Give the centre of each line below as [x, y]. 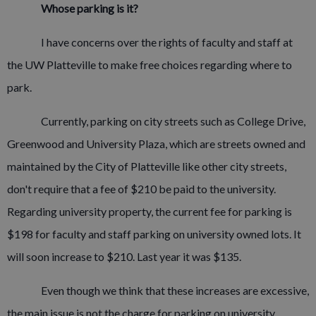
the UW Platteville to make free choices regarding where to [150, 65]
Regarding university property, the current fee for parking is [150, 211]
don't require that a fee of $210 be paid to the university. [141, 189]
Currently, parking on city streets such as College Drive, [173, 121]
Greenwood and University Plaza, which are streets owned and [156, 144]
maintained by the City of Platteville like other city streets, [147, 166]
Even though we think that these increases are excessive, [175, 290]
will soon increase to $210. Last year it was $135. [124, 256]
